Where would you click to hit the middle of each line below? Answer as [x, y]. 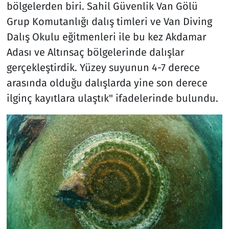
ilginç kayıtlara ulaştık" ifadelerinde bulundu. [112, 98]
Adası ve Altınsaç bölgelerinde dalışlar [95, 52]
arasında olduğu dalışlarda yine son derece [107, 83]
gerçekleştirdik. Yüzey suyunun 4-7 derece [103, 68]
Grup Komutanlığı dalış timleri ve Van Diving [109, 22]
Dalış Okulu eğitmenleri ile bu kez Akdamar [106, 37]
